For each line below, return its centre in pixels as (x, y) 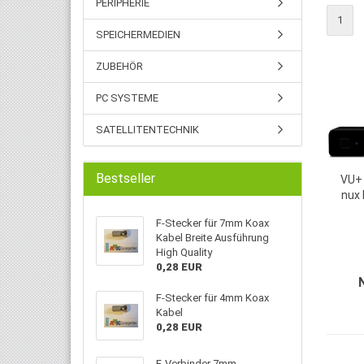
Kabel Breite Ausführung (213, 238)
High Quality (184, 252)
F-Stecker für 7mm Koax (213, 223)
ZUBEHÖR (119, 66)
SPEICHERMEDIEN (138, 35)
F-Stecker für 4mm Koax (213, 298)
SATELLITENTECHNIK (147, 130)
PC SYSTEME (127, 98)
